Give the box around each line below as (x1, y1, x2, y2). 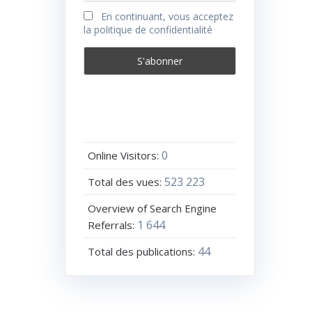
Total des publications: (88, 244, 198, 258)
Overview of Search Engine (88, 201, 217, 215)
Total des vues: (88, 174, 165, 189)
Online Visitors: (88, 148, 162, 163)
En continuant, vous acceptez (98, 10, 234, 24)
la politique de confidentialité (83, 23, 212, 37)
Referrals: (88, 217, 138, 232)
